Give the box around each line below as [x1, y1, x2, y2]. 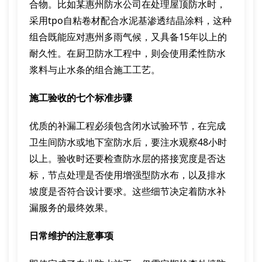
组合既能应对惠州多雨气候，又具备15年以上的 [29, 30, 227, 43]
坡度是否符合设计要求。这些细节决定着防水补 [29, 185, 226, 198]
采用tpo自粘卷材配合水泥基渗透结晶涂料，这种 [29, 14, 232, 27]
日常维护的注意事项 [29, 229, 113, 242]
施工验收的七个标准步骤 [29, 91, 132, 104]
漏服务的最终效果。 [29, 201, 113, 214]
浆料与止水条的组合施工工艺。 [29, 63, 160, 76]
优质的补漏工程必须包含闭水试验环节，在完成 [29, 119, 226, 132]
